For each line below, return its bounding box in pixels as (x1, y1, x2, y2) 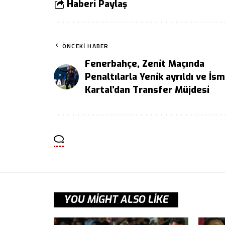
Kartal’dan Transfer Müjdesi (85, 84, 209, 96)
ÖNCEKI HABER (62, 41, 109, 51)
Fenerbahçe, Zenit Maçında (85, 58, 204, 70)
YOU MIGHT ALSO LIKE (64, 193, 168, 207)
